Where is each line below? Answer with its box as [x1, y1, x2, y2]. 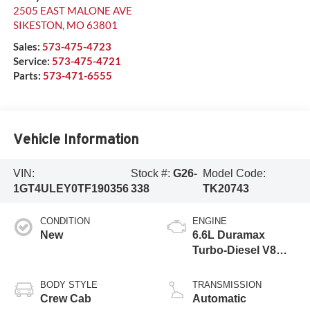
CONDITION [39, 216, 90, 227]
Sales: [12, 40, 42, 53]
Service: [12, 55, 52, 68]
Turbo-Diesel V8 [192, 244, 276, 257]
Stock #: [130, 167, 173, 179]
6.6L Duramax [192, 229, 265, 241]
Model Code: [202, 167, 266, 179]
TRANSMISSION [192, 280, 262, 291]
